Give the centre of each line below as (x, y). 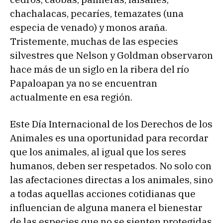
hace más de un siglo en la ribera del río (100, 69)
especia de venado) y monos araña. (89, 27)
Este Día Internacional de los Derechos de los (111, 124)
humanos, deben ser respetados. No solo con (111, 166)
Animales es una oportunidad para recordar (109, 138)
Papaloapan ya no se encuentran (84, 83)
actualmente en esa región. (71, 97)
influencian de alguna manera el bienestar (106, 207)
